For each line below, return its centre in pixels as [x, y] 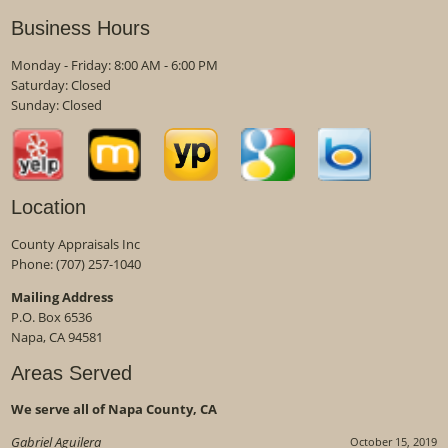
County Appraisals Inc [76, 243]
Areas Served [72, 372]
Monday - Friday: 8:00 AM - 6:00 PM [115, 64]
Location [49, 207]
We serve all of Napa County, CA [114, 408]
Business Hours [81, 28]
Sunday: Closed [57, 104]
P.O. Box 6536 [52, 316]
